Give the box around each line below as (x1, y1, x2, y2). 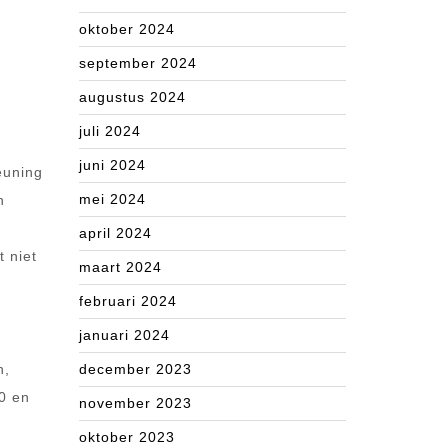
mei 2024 (79, 191, 146, 207)
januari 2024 (79, 327, 170, 343)
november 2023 (79, 395, 192, 411)
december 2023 (79, 361, 192, 377)
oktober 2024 (79, 21, 175, 37)
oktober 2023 (79, 429, 175, 445)
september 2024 (79, 55, 197, 71)
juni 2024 (79, 157, 146, 173)
